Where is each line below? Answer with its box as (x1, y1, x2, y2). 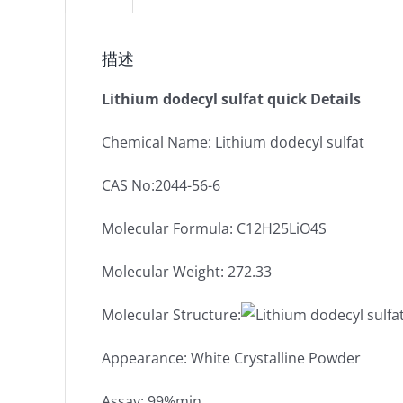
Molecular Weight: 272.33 (102, 262, 272, 282)
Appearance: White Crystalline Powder (102, 348, 361, 368)
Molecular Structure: (102, 305, 241, 325)
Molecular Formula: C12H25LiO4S (102, 219, 327, 238)
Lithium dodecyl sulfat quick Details (102, 89, 361, 109)
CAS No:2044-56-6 (102, 175, 220, 195)
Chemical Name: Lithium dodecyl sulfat (102, 132, 364, 152)
